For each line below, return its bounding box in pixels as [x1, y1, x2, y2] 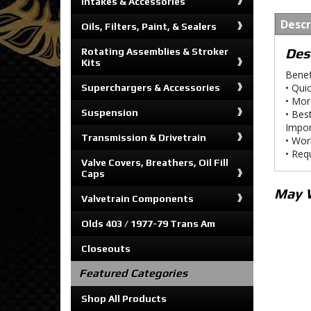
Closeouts [81, 243, 131, 254]
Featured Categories [79, 267, 187, 280]
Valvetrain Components [81, 193, 194, 204]
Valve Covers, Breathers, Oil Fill [81, 157, 228, 168]
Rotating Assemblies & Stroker [81, 46, 228, 57]
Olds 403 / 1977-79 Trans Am [81, 218, 215, 229]
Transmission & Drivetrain [81, 132, 206, 143]
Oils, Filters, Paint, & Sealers [81, 21, 217, 32]
